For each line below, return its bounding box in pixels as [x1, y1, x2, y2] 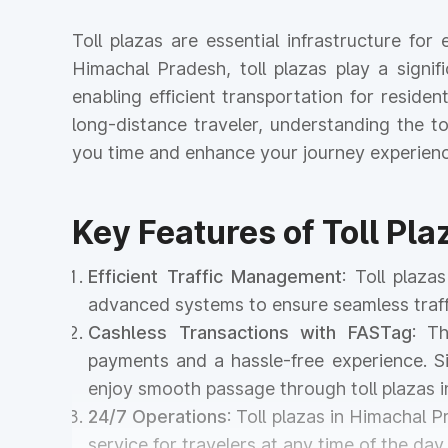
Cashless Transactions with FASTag [88, 322, 412, 343]
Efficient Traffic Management [88, 266, 343, 287]
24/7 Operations [88, 406, 228, 427]
